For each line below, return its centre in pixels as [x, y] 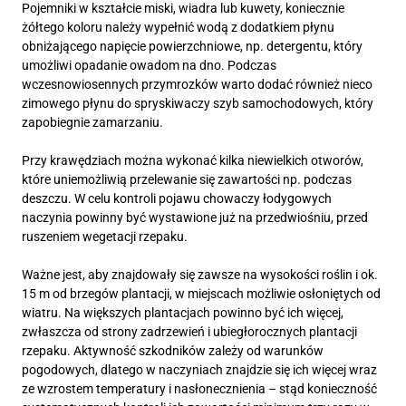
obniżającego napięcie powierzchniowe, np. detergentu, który [192, 46]
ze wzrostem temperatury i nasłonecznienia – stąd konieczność [199, 388]
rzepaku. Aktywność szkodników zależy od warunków [173, 350]
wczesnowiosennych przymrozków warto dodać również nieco [197, 84]
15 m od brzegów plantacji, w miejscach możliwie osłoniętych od [201, 293]
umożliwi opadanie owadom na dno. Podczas [149, 65]
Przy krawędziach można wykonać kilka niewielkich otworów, [193, 160]
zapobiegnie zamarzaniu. [94, 122]
